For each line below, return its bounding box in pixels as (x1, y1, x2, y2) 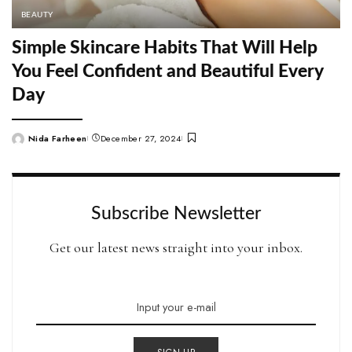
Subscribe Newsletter (91, 203, 261, 223)
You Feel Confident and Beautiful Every (12, 63, 324, 81)
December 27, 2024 (101, 131, 181, 145)
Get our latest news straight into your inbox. (49, 238, 302, 256)
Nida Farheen (28, 131, 87, 145)
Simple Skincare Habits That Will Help (12, 39, 317, 57)
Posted (11, 137, 42, 151)
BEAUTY (21, 11, 53, 20)
